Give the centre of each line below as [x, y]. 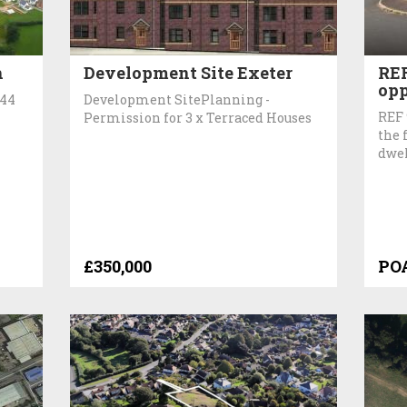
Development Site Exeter [189, 72]
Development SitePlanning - [177, 99]
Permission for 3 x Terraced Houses [198, 117]
